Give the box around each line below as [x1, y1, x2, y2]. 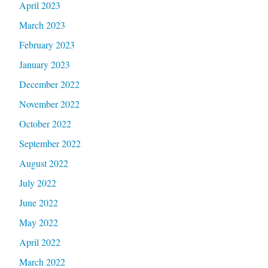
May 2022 [19, 215, 58, 229]
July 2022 [19, 176, 56, 189]
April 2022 [19, 235, 60, 248]
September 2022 [19, 136, 81, 150]
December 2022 [19, 77, 80, 90]
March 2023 [19, 18, 65, 31]
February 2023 [19, 38, 75, 51]
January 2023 [19, 57, 70, 71]
